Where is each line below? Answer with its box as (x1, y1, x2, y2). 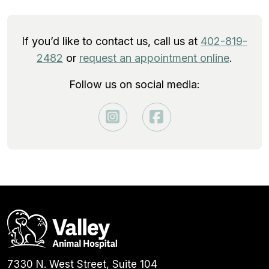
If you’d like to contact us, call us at (22, 34, 201, 47)
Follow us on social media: (69, 77, 200, 91)
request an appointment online (79, 51, 229, 64)
